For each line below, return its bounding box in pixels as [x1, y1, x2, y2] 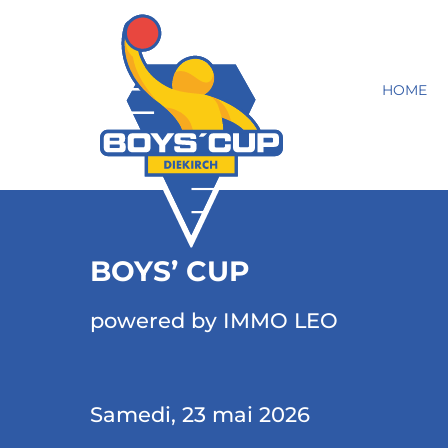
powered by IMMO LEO [89, 308, 338, 333]
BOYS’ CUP [89, 254, 250, 288]
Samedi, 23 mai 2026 [89, 402, 310, 427]
